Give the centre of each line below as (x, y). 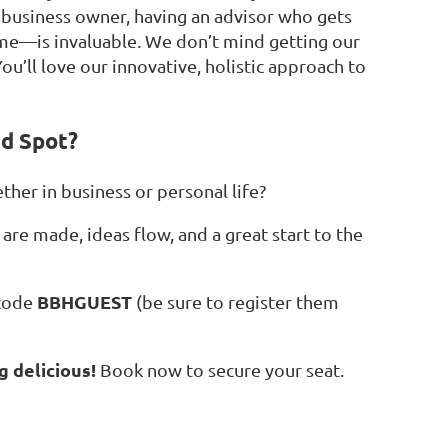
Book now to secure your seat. (220, 370)
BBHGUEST (84, 302)
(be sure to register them (235, 302)
